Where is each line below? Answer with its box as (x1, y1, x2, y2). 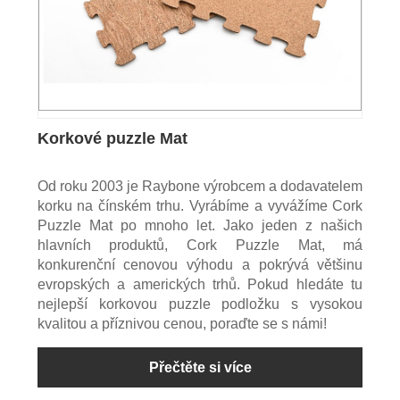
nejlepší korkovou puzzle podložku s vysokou (37, 296, 363, 312)
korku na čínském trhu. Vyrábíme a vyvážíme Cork (37, 198, 363, 214)
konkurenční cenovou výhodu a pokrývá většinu (37, 257, 363, 273)
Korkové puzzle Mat (37, 129, 187, 148)
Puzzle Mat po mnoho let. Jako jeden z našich (37, 218, 363, 234)
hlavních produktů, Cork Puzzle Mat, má (37, 237, 363, 254)
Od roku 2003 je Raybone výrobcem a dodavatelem (37, 179, 363, 195)
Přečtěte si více (148, 360, 252, 376)
